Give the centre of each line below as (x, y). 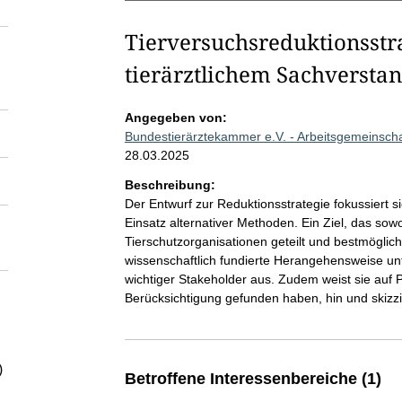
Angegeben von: (175, 118)
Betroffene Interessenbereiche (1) (253, 379)
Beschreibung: (170, 185)
